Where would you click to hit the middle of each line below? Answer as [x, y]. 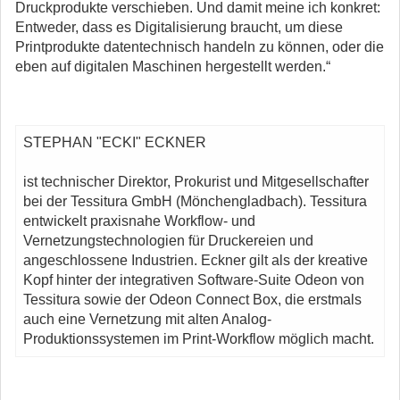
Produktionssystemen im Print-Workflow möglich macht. [199, 339]
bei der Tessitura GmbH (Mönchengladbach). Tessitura [195, 202]
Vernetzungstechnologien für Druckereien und [168, 241]
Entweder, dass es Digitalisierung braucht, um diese [179, 28]
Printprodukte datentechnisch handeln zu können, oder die [200, 47]
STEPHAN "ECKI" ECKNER [115, 143]
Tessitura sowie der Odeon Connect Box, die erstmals [192, 300]
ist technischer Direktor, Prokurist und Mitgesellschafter [196, 182]
